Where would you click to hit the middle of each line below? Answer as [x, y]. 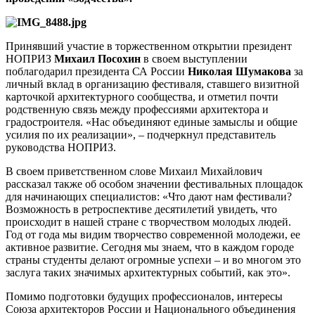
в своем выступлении [194, 58]
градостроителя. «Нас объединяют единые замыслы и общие [152, 122]
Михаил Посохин [97, 58]
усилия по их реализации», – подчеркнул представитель [141, 134]
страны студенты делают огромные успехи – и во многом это [153, 259]
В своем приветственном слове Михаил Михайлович [134, 171]
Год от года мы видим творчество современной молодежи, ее [153, 234]
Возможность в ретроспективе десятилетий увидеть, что [141, 209]
